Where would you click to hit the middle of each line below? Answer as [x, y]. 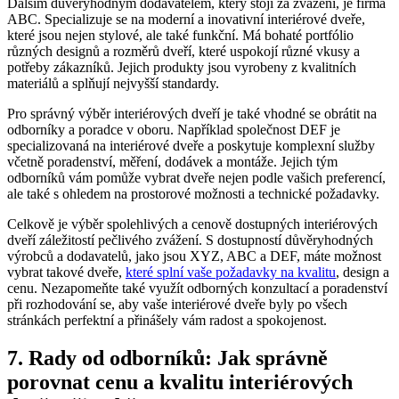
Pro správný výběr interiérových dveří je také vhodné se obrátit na [192, 113]
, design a [362, 272]
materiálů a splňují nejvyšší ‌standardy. [113, 83]
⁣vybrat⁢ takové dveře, [66, 272]
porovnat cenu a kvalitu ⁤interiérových [180, 382]
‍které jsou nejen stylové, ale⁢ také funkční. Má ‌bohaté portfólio [180, 35]
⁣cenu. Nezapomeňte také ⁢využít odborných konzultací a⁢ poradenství [197, 288]
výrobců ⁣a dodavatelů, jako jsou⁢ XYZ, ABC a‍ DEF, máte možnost [194, 256]
